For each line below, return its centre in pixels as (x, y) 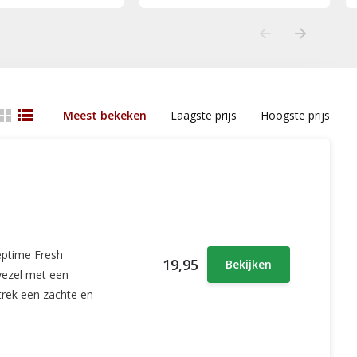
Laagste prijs (204, 115)
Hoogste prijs (296, 115)
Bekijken (249, 264)
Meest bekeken (105, 115)
